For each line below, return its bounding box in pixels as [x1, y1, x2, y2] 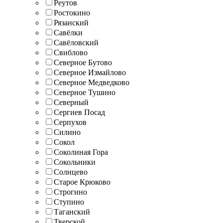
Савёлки [54, 28, 83, 37]
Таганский [54, 207, 90, 216]
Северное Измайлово [54, 68, 126, 77]
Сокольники [54, 157, 96, 166]
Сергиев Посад [54, 108, 105, 116]
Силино [54, 127, 81, 136]
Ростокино [54, 8, 90, 17]
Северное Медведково [54, 78, 129, 87]
